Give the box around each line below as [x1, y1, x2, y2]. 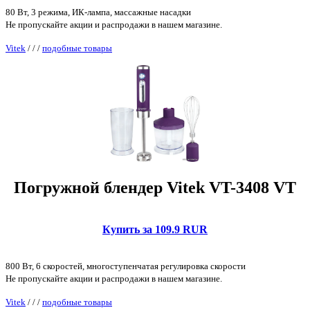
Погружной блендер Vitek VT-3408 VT [14, 179, 296, 197]
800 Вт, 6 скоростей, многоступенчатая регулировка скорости [6, 261, 246, 271]
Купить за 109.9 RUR [102, 224, 208, 235]
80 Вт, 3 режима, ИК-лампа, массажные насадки [6, 7, 191, 18]
